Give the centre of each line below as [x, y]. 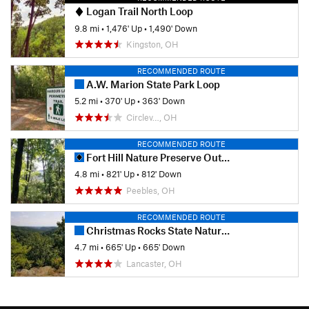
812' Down [161, 174]
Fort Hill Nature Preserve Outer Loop [153, 157]
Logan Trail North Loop [139, 11]
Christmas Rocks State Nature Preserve [153, 230]
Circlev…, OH [152, 117]
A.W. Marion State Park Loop [152, 84]
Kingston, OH [152, 44]
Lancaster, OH [154, 263]
